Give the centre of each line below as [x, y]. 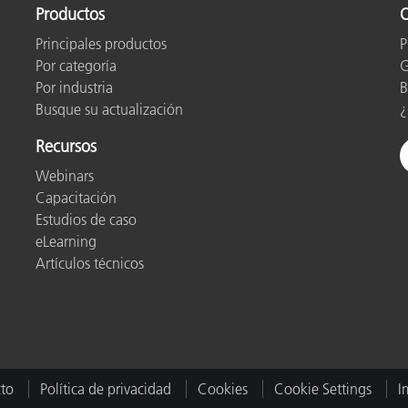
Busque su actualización [109, 109]
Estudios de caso [86, 219]
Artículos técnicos [90, 263]
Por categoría [76, 65]
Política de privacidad [105, 388]
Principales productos [101, 43]
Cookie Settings [322, 388]
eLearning [66, 241]
